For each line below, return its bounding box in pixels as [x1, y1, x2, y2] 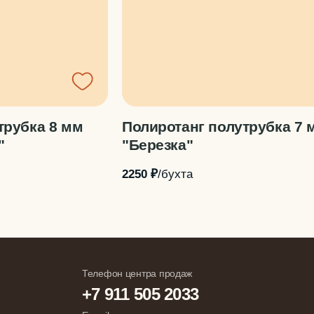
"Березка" [122, 137, 193, 153]
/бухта [158, 167, 193, 181]
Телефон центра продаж [82, 268, 193, 279]
